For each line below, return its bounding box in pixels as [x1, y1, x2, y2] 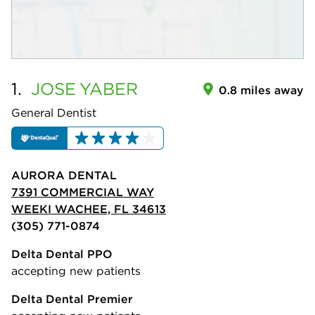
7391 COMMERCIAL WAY [11, 185, 154, 200]
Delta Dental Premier [11, 292, 133, 307]
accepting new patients [11, 264, 141, 278]
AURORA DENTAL [11, 168, 117, 183]
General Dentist [11, 105, 96, 120]
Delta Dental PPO [11, 247, 112, 262]
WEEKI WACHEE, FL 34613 [11, 202, 166, 217]
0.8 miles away [219, 83, 304, 97]
